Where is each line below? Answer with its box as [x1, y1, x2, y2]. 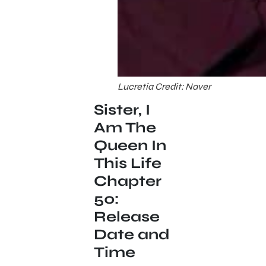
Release [93, 207, 160, 226]
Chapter [93, 172, 161, 190]
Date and [93, 225, 170, 243]
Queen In [93, 136, 166, 154]
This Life [93, 154, 161, 172]
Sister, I [93, 100, 150, 119]
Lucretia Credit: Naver [117, 80, 211, 92]
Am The [93, 118, 156, 137]
